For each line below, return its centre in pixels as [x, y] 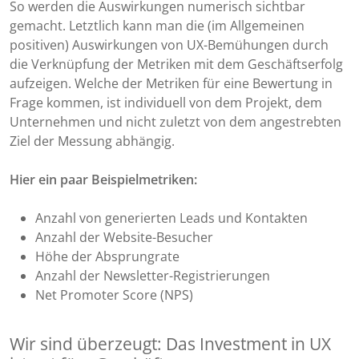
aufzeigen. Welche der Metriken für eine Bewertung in [171, 84]
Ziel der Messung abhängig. [92, 141]
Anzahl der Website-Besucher [124, 238]
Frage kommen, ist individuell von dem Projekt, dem [166, 103]
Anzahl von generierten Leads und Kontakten [171, 218]
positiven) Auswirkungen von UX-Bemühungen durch [169, 45]
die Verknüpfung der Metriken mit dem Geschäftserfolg [176, 65]
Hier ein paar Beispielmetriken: [103, 180]
